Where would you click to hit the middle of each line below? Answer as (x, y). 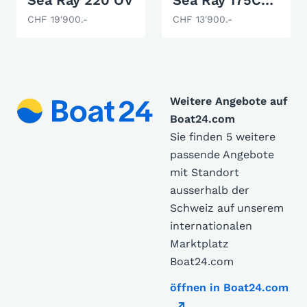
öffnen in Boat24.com (229, 287)
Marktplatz (199, 244)
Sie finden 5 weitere (223, 137)
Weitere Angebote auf (229, 101)
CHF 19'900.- (58, 19)
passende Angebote (222, 155)
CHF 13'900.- (202, 19)
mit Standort (205, 172)
